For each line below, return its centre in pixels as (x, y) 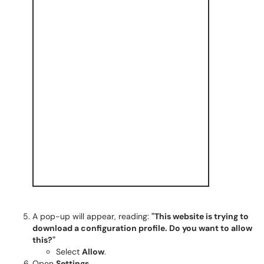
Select (69, 252)
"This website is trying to (200, 216)
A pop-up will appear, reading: (92, 216)
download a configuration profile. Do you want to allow (142, 228)
